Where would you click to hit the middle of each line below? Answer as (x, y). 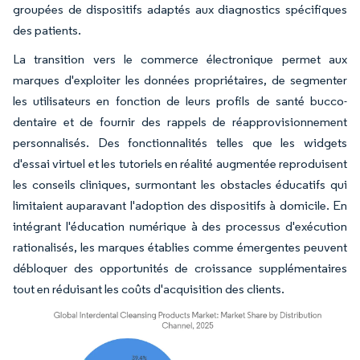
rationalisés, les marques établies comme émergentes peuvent (180, 247)
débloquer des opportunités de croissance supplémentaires (180, 268)
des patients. (47, 30)
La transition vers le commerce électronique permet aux (180, 59)
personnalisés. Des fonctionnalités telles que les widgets (180, 142)
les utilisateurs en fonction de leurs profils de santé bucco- (180, 100)
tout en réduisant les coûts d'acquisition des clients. (149, 288)
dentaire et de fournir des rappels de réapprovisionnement (180, 121)
